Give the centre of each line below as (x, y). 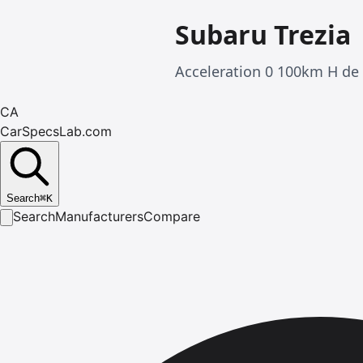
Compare (172, 216)
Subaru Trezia (263, 34)
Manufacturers (99, 216)
